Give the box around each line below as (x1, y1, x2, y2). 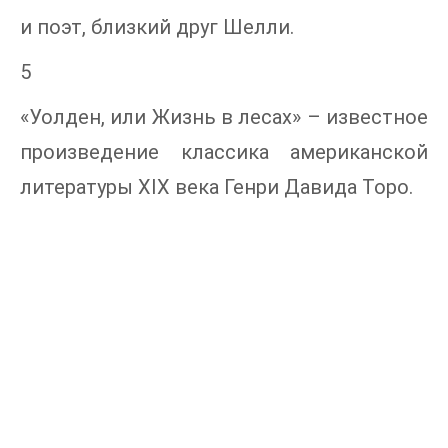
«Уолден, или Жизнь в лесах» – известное (20, 105, 428, 129)
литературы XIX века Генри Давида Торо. (20, 175, 413, 199)
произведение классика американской (20, 140, 428, 164)
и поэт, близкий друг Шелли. (20, 15, 294, 39)
